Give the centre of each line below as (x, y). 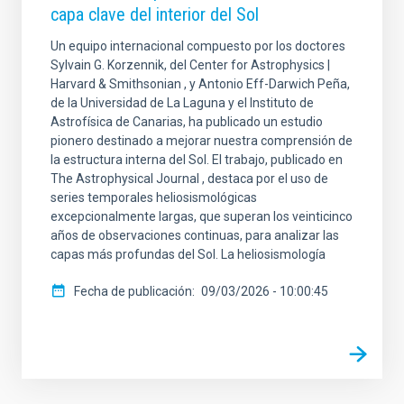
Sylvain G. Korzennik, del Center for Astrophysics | (190, 65)
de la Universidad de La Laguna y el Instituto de (182, 103)
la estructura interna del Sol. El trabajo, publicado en (197, 160)
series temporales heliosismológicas (154, 198)
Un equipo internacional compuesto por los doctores (198, 46)
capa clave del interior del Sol (155, 15)
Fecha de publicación (133, 292)
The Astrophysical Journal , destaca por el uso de (189, 179)
